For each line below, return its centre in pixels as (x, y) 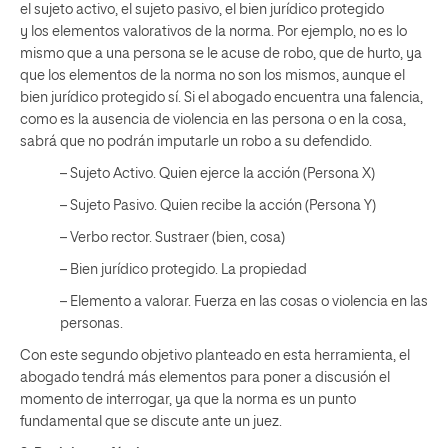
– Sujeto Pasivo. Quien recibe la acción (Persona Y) (218, 205)
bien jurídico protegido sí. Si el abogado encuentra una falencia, (221, 97)
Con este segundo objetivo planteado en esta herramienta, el (215, 355)
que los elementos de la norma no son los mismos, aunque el (212, 75)
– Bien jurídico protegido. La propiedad (185, 269)
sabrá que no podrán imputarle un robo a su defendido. (196, 141)
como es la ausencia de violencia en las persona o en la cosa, (213, 119)
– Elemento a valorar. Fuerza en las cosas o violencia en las (244, 301)
